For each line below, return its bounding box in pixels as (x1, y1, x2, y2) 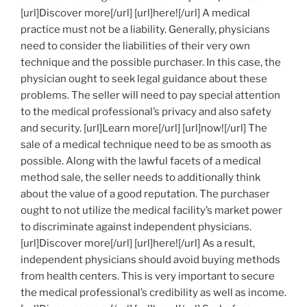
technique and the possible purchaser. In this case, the (21, 56, 281, 69)
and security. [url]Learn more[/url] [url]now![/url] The (21, 122, 267, 135)
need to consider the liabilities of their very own (21, 40, 250, 53)
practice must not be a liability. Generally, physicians (21, 23, 270, 36)
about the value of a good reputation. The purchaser (21, 188, 270, 201)
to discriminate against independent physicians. (21, 221, 251, 234)
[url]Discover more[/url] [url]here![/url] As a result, (21, 237, 255, 250)
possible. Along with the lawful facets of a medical (21, 155, 261, 168)
